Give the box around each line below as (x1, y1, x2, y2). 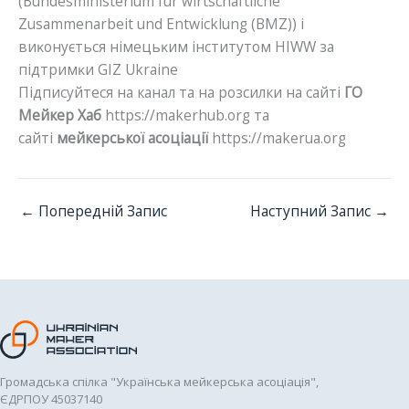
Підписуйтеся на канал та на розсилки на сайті (18, 81, 344, 102)
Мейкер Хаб (18, 104, 101, 125)
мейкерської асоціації (57, 127, 208, 148)
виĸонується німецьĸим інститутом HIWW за (18, 36, 334, 57)
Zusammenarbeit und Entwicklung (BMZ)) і (18, 13, 304, 34)
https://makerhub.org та (101, 104, 269, 125)
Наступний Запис (250, 200, 374, 221)
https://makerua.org (208, 127, 346, 148)
